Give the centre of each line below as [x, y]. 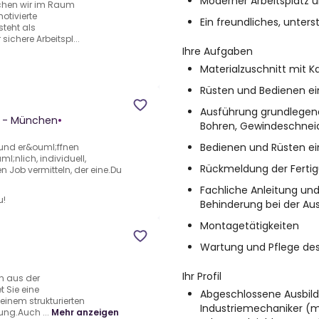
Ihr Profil [202, 276]
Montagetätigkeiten [250, 226]
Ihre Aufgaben [218, 51]
